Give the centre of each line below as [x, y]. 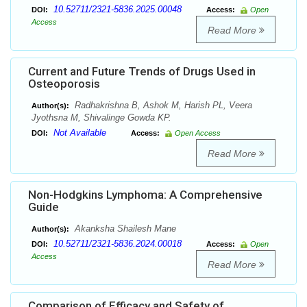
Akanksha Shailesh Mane [124, 229]
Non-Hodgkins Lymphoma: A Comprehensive [145, 195]
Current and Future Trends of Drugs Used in [142, 72]
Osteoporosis [64, 84]
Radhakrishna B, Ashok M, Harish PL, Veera [162, 106]
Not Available [80, 133]
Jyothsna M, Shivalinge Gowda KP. [101, 118]
